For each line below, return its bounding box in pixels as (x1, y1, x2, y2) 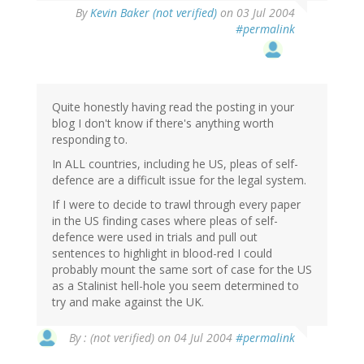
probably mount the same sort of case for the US (52, 262, 312, 278)
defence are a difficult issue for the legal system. (52, 172, 306, 188)
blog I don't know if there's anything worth (52, 115, 274, 132)
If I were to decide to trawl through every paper (52, 197, 301, 213)
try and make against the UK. (52, 294, 204, 310)
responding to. (52, 132, 128, 148)
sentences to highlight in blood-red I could (52, 245, 272, 262)
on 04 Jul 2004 (154, 330, 236, 346)
